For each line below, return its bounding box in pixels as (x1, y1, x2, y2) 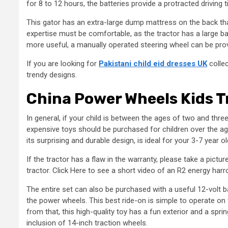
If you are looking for (26, 59, 99, 68)
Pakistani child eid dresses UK (99, 59, 207, 68)
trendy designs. (26, 70, 77, 79)
